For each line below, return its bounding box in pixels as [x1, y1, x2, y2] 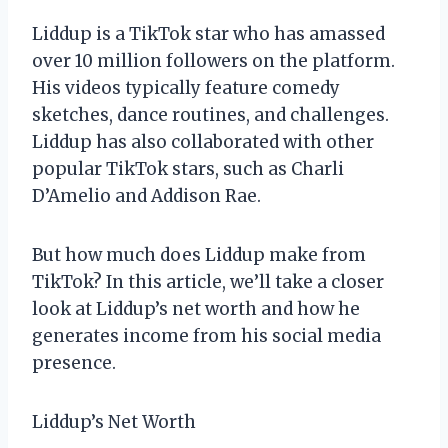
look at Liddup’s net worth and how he [32, 297, 360, 320]
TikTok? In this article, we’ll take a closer [32, 270, 384, 293]
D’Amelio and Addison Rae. [32, 184, 261, 207]
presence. [32, 351, 116, 374]
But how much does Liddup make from [32, 243, 366, 266]
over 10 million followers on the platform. [32, 49, 395, 72]
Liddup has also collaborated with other [32, 130, 374, 153]
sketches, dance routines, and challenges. [32, 103, 389, 126]
